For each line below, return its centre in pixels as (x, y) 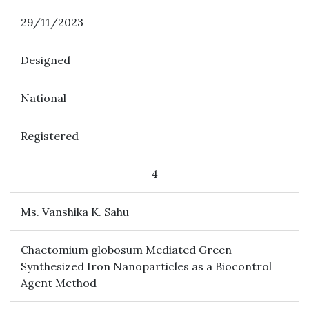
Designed (46, 60)
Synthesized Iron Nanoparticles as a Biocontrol (146, 266)
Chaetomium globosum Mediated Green (126, 250)
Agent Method (59, 283)
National (43, 98)
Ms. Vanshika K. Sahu (75, 212)
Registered (50, 136)
